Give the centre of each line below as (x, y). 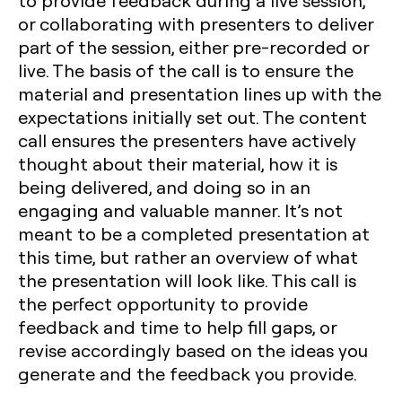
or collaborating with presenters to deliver (196, 23)
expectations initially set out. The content (192, 117)
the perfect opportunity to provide (163, 303)
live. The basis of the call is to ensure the (186, 70)
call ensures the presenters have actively (187, 140)
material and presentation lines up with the (200, 93)
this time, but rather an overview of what (188, 257)
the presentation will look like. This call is (187, 280)
